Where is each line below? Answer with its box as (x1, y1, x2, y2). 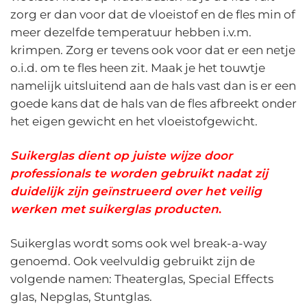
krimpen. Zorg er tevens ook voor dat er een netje (10, 42, 295, 57)
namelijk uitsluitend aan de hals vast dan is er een (10, 78, 296, 93)
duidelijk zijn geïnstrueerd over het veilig (10, 184, 262, 198)
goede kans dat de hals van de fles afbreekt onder (10, 96, 297, 110)
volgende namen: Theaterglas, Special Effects (10, 271, 273, 286)
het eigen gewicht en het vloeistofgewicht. (10, 114, 258, 128)
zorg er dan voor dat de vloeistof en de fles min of (10, 7, 295, 21)
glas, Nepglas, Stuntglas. (10, 289, 152, 304)
